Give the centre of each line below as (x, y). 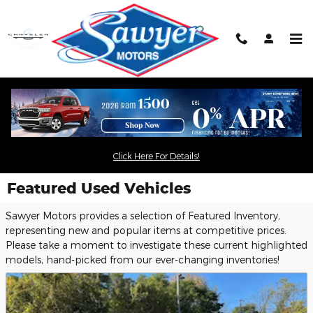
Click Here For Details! (156, 156)
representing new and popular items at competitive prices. (146, 230)
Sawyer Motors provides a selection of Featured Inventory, (143, 216)
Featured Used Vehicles (99, 188)
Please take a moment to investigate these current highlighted (156, 245)
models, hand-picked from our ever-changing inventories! (143, 260)
